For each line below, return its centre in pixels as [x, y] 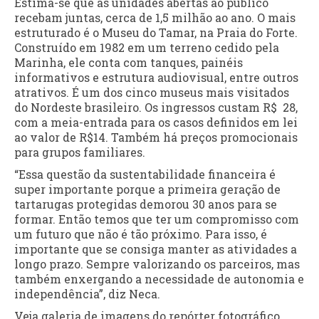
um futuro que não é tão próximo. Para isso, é [141, 234]
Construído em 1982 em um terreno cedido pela [147, 47]
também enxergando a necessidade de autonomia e [159, 278]
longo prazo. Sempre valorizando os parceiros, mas [157, 263]
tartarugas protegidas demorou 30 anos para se [146, 204]
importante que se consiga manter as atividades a [156, 249]
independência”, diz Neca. [87, 293]
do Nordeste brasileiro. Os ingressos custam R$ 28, [156, 107]
